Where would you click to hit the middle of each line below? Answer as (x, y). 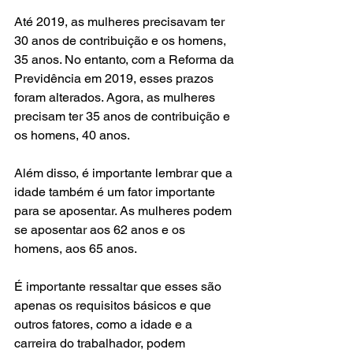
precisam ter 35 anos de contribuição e (124, 116)
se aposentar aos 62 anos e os (101, 230)
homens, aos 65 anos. (76, 249)
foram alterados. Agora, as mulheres (116, 97)
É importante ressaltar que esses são (119, 286)
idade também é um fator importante (116, 192)
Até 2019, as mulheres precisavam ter (121, 22)
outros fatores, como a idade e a (105, 324)
